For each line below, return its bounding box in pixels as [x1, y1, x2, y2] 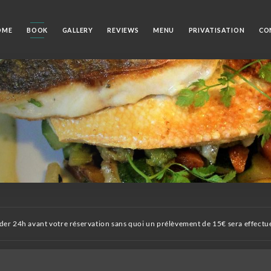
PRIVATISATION [188, 26, 245, 34]
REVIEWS [107, 26, 139, 34]
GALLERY [62, 26, 93, 34]
